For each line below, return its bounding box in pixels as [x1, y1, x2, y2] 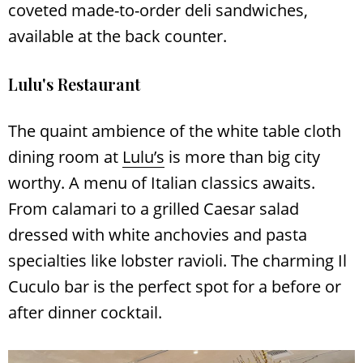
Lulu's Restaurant [8, 73, 140, 96]
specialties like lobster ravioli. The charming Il [8, 250, 347, 272]
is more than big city [164, 146, 320, 169]
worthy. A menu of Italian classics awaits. [8, 172, 315, 194]
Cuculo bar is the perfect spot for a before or [8, 275, 341, 298]
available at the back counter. [8, 25, 227, 48]
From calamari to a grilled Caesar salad [8, 198, 299, 220]
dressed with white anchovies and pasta [8, 224, 307, 246]
